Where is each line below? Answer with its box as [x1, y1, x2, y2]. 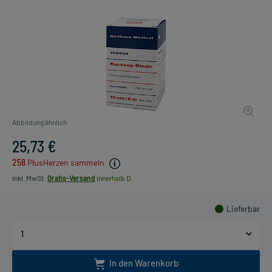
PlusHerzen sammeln [25, 157, 106, 168]
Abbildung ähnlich [12, 118, 67, 127]
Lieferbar [226, 203, 260, 214]
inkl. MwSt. [12, 173, 46, 182]
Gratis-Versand [47, 173, 95, 182]
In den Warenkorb [109, 257, 178, 268]
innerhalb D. [95, 173, 132, 182]
